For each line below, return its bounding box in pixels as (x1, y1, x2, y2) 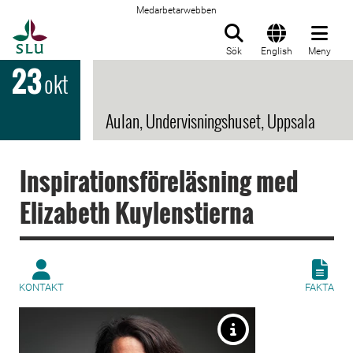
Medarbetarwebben (136, 5, 217, 16)
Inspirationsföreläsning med (20, 162, 299, 199)
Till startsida (46, 20, 126, 35)
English (261, 46, 292, 57)
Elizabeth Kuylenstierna (20, 194, 254, 231)
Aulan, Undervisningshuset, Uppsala (106, 108, 315, 133)
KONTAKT (19, 281, 64, 293)
